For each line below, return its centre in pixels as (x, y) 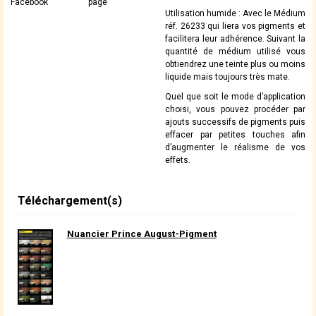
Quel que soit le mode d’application (235, 97)
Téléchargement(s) (70, 201)
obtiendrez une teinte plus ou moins (235, 65)
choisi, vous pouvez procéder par (235, 110)
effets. (178, 160)
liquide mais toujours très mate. (227, 77)
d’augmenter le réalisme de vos (235, 148)
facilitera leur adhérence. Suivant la (235, 39)
